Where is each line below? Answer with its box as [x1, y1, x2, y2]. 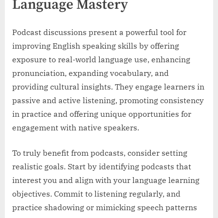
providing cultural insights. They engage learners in [12, 81, 204, 91]
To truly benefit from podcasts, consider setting [12, 147, 187, 158]
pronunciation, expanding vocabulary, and [12, 68, 169, 78]
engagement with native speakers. [12, 122, 139, 132]
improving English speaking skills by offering [12, 40, 179, 51]
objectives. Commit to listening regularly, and [12, 188, 181, 199]
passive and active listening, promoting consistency [12, 95, 204, 105]
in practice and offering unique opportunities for [12, 109, 191, 119]
